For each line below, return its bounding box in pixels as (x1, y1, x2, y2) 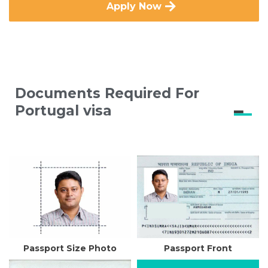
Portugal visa (15, 102, 112, 119)
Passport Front (164, 242, 232, 254)
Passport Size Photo (23, 242, 117, 254)
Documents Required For (15, 84, 199, 102)
